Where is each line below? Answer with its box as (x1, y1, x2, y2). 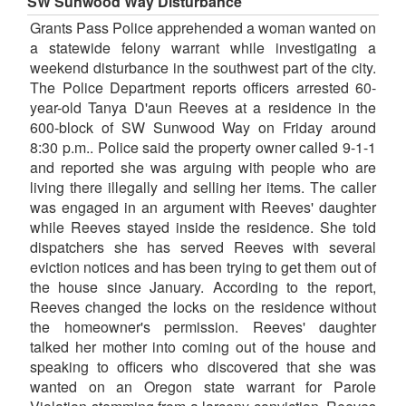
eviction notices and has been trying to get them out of (30, 256, 376, 278)
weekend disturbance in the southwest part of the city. (30, 57, 376, 79)
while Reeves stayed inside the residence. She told (30, 217, 376, 238)
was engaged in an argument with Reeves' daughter (30, 197, 376, 218)
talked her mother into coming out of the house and (30, 336, 376, 358)
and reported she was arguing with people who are (30, 157, 376, 179)
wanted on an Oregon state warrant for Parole (30, 376, 376, 398)
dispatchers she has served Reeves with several (30, 237, 376, 258)
